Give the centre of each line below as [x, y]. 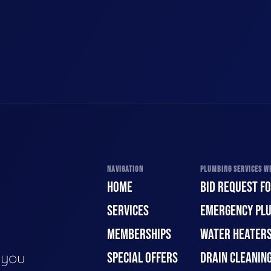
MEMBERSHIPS [139, 234]
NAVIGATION [125, 169]
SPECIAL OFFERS [142, 258]
